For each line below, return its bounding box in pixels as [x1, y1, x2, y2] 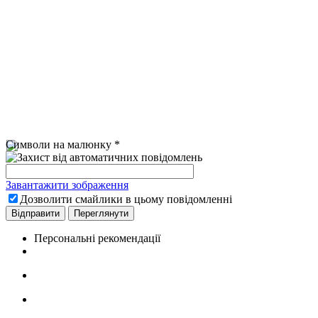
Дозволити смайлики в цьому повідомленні [20, 193, 232, 206]
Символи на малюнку [6, 138, 111, 151]
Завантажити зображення [6, 179, 128, 192]
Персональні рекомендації [34, 232, 160, 245]
